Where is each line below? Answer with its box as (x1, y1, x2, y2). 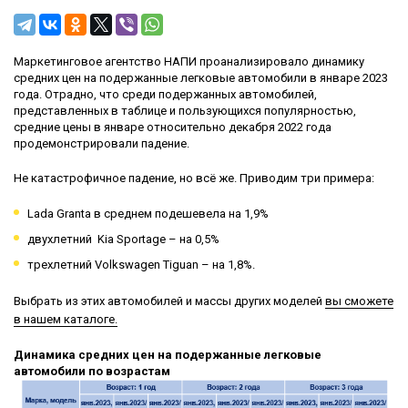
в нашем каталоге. (14, 312, 117, 326)
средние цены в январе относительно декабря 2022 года (14, 120, 331, 134)
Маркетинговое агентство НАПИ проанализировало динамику (14, 55, 364, 68)
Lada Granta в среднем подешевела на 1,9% (27, 207, 269, 220)
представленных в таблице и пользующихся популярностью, (14, 104, 356, 117)
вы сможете (325, 294, 393, 308)
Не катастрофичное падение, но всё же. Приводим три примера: (14, 171, 374, 185)
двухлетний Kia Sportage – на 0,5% (27, 232, 219, 246)
